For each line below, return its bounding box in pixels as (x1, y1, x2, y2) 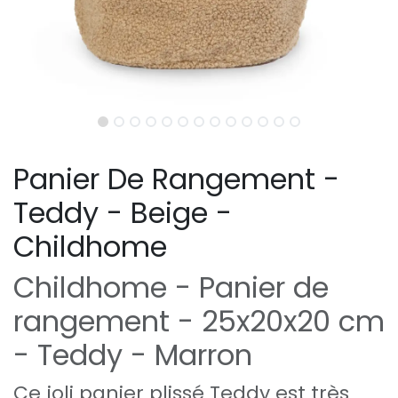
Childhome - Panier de (13, 267, 329, 307)
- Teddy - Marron (13, 334, 252, 375)
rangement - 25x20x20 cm (13, 300, 385, 341)
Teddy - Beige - (13, 192, 232, 233)
